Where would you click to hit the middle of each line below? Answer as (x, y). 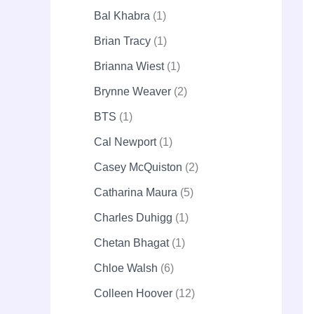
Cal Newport (125, 142)
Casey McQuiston (138, 167)
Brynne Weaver (132, 91)
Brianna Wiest (129, 66)
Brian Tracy (122, 41)
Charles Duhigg (133, 218)
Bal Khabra (122, 16)
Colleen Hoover (133, 293)
